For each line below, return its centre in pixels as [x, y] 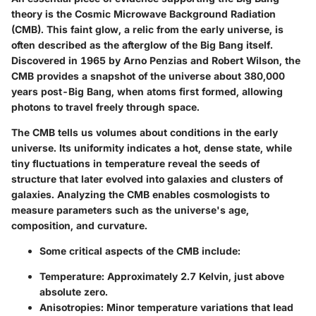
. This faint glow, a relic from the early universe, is [162, 29]
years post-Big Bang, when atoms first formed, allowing [147, 91]
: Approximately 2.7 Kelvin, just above [193, 276]
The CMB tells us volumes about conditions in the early [145, 132]
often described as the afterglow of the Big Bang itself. [142, 45]
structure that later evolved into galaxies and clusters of [147, 179]
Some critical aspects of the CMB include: [140, 251]
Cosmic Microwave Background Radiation [175, 14]
